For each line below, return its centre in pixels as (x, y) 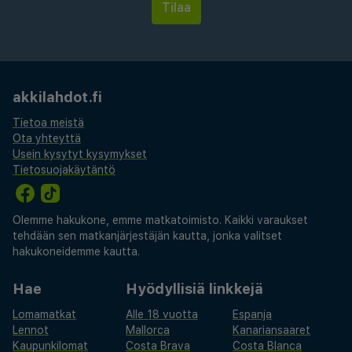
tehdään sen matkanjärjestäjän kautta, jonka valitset (147, 236)
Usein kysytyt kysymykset (80, 154)
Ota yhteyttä (47, 138)
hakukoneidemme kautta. (76, 251)
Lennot (31, 330)
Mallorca (148, 330)
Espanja (252, 314)
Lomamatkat (44, 314)
